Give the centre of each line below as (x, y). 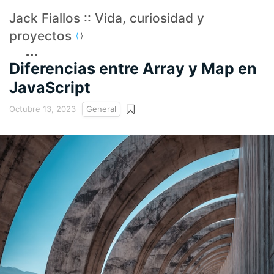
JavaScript (50, 87)
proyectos (42, 36)
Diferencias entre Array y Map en (133, 68)
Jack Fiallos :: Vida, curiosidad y (107, 18)
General (101, 109)
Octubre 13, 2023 (43, 109)
